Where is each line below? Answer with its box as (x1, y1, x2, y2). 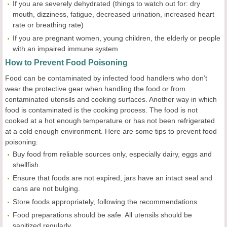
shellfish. (13, 160, 41, 169)
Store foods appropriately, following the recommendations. (13, 197, 199, 206)
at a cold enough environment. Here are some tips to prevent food (5, 127, 217, 135)
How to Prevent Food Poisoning (5, 58, 128, 67)
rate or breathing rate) (13, 20, 84, 29)
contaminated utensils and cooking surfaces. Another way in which (5, 95, 217, 103)
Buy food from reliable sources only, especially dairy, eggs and (13, 149, 212, 158)
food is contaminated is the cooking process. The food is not (5, 105, 198, 114)
